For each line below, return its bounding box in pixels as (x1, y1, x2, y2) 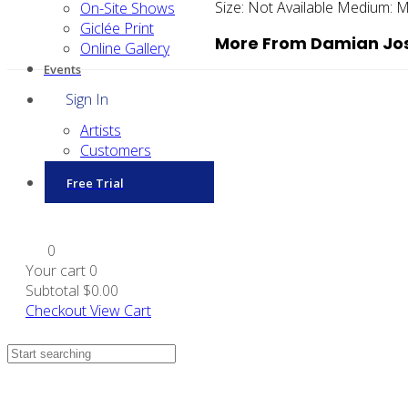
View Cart (90, 301, 151, 321)
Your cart (25, 260, 89, 280)
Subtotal (25, 280, 79, 301)
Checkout (25, 301, 87, 321)
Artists (80, 120, 121, 140)
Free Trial (66, 175, 124, 191)
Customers (80, 140, 151, 160)
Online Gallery (80, 38, 169, 58)
